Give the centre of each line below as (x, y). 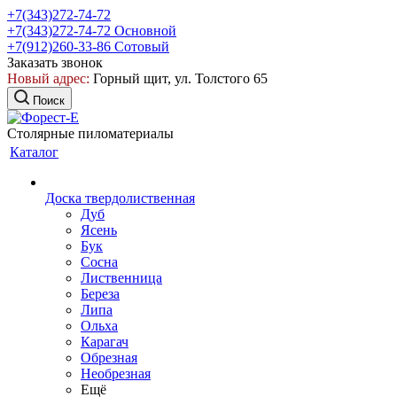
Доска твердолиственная (120, 198)
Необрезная (116, 374)
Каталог (34, 152)
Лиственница (121, 278)
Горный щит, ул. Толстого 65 (179, 78)
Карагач (105, 342)
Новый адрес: (48, 78)
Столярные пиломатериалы (90, 133)
